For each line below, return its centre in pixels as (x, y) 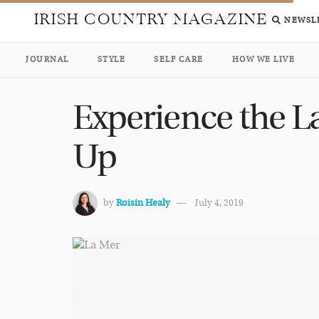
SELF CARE (179, 59)
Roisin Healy (143, 203)
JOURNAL (47, 59)
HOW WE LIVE (263, 59)
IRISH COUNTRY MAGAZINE (151, 19)
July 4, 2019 (219, 203)
